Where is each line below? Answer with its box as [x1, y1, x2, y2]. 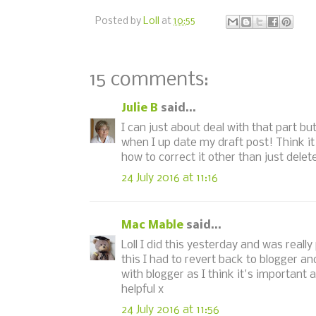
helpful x [121, 284, 164, 296]
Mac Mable [121, 219, 183, 231]
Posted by [95, 16, 143, 28]
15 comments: [90, 69, 209, 90]
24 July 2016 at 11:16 [121, 171, 218, 184]
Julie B [121, 102, 158, 114]
